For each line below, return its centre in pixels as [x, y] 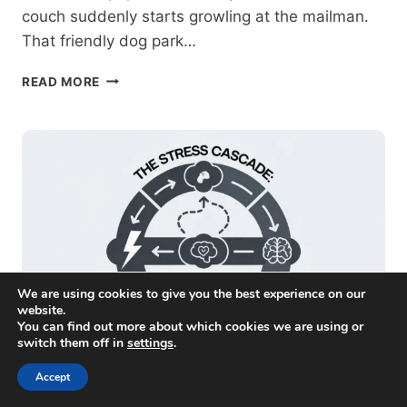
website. [41, 310]
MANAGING [136, 115]
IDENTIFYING [142, 77]
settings [150, 343]
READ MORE [61, 81]
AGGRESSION [143, 210]
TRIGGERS [133, 153]
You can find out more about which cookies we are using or [190, 327]
